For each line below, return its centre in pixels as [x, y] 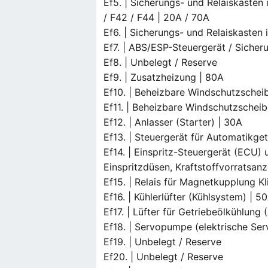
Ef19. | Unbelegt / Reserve [163, 242]
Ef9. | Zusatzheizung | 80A [164, 77]
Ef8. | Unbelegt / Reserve [161, 63]
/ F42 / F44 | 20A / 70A [157, 18]
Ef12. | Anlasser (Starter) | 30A [173, 122]
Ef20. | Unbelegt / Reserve [164, 257]
